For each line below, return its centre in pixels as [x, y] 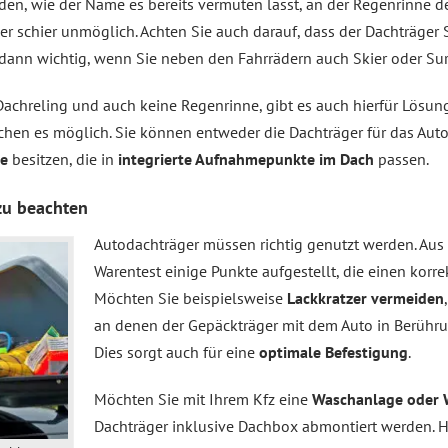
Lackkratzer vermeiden [365, 298]
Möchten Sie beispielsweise [190, 298]
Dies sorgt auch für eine [174, 352]
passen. [401, 159]
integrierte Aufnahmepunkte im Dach [246, 159]
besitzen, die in [63, 159]
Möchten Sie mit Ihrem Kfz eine [203, 399]
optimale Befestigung [331, 352]
